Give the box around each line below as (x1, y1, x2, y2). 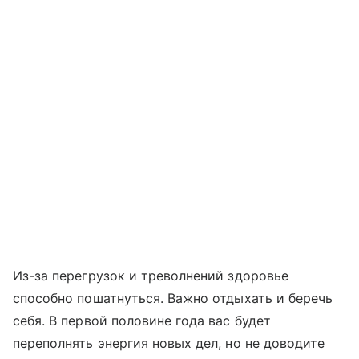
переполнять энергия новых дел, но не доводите (13, 334, 325, 351)
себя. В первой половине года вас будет (13, 312, 271, 329)
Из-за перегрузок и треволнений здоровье (13, 267, 288, 284)
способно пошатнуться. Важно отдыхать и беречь (13, 289, 333, 306)
